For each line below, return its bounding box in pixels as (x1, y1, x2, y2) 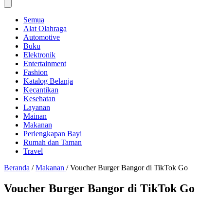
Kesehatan (23, 94, 55, 103)
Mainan (23, 112, 47, 120)
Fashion (23, 68, 48, 76)
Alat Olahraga (23, 24, 67, 33)
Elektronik (23, 51, 55, 59)
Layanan (23, 103, 50, 111)
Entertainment (23, 59, 66, 68)
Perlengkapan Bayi (23, 129, 82, 138)
